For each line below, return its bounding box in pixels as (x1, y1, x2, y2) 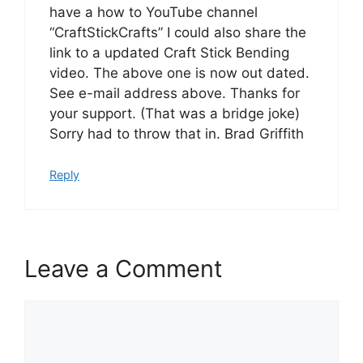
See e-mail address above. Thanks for (49, 84, 300, 101)
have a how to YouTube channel (49, 3, 258, 20)
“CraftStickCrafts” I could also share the (49, 23, 306, 41)
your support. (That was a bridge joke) (49, 105, 300, 122)
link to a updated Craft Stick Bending (49, 44, 289, 61)
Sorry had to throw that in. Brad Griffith (49, 125, 304, 142)
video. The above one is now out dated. (49, 64, 310, 81)
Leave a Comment (24, 254, 223, 283)
